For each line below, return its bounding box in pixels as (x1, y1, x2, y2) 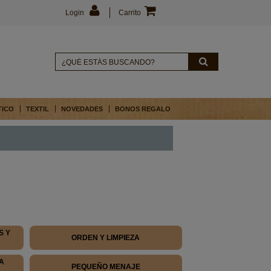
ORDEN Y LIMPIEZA (71, 233, 140, 242)
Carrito (118, 8, 141, 17)
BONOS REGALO (115, 105, 171, 113)
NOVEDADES (61, 105, 103, 113)
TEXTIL (26, 105, 49, 113)
